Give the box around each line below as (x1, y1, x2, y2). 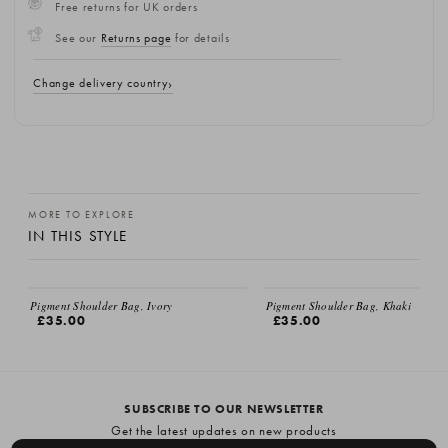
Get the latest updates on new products (111, 422, 337, 440)
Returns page (100, 30, 172, 47)
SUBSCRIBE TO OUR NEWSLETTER (124, 401, 324, 418)
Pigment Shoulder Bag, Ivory (30, 298, 173, 314)
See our (55, 30, 101, 47)
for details (171, 30, 230, 47)
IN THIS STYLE (28, 225, 128, 246)
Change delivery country (33, 74, 169, 91)
